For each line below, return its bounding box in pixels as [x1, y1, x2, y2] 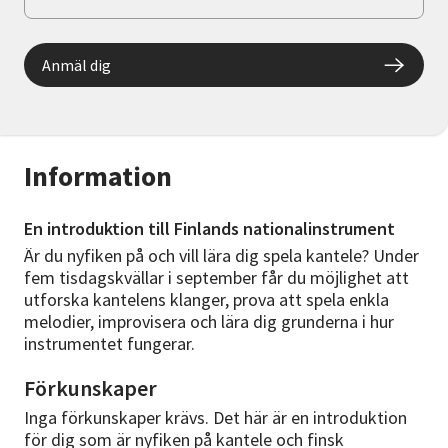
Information [24, 158, 172, 195]
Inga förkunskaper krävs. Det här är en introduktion [24, 406, 407, 430]
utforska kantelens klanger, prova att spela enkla [24, 288, 389, 312]
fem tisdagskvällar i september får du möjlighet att [24, 266, 409, 290]
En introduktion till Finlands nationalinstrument [24, 217, 395, 241]
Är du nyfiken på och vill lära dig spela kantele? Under [24, 244, 419, 268]
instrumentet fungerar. [24, 332, 195, 356]
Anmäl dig [42, 55, 111, 76]
